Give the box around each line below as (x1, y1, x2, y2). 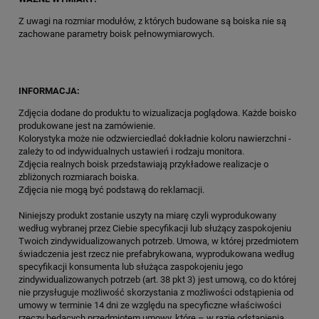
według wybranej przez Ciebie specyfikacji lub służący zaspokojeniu (19, 222, 291, 234)
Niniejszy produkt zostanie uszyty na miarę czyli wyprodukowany (19, 209, 276, 221)
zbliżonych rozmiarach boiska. (19, 171, 139, 182)
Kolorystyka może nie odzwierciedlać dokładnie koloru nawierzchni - (19, 132, 291, 144)
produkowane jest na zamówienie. (19, 120, 155, 131)
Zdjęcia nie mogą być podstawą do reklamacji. (19, 184, 204, 195)
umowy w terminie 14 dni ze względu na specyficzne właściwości (19, 299, 281, 310)
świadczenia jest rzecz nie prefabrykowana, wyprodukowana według (19, 248, 294, 259)
